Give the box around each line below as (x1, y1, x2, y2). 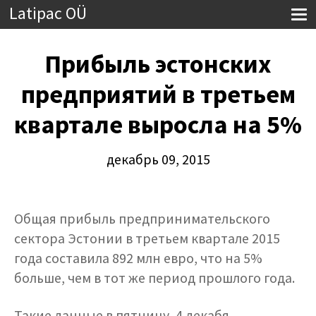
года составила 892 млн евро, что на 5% (14, 250, 262, 267)
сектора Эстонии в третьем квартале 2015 (14, 230, 280, 247)
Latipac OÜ (9, 2, 87, 24)
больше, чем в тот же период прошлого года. (14, 269, 295, 286)
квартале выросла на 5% (14, 108, 302, 140)
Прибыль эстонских (44, 47, 272, 80)
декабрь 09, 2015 (106, 150, 210, 168)
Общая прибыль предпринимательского (14, 210, 270, 227)
